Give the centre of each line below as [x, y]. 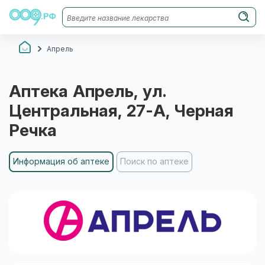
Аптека [41, 91]
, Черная [200, 111]
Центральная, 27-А [87, 111]
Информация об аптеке [61, 161]
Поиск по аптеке [154, 161]
